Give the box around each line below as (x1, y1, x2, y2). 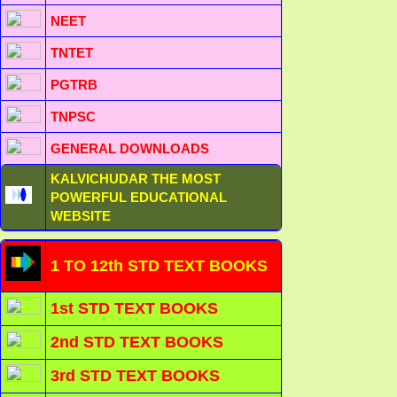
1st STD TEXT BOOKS (51, 300, 218, 318)
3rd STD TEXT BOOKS (51, 367, 220, 385)
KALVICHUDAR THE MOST (51, 171, 221, 187)
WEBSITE (51, 208, 111, 224)
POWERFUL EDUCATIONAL (51, 190, 227, 206)
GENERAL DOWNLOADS (51, 141, 209, 157)
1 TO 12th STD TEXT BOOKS (51, 257, 268, 276)
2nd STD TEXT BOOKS (51, 333, 223, 352)
